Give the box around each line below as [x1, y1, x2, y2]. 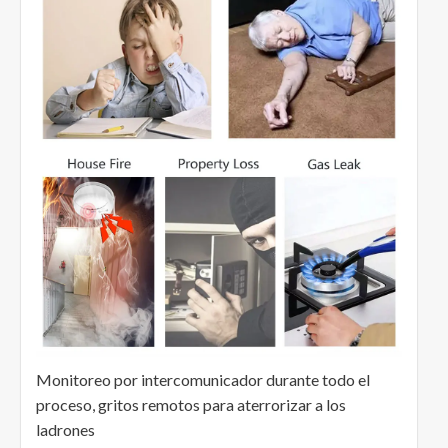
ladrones [36, 420, 95, 440]
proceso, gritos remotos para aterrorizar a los [36, 395, 346, 415]
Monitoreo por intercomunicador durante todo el [36, 370, 370, 390]
